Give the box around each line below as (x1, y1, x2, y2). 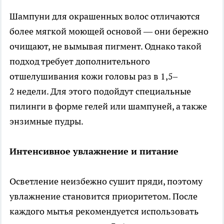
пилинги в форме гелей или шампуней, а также (9, 100, 207, 112)
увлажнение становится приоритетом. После (9, 190, 197, 202)
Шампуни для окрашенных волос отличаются (9, 10, 200, 22)
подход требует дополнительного (9, 55, 150, 67)
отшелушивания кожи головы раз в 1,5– (9, 70, 177, 82)
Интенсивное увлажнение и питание (9, 145, 178, 157)
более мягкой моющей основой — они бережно (9, 25, 208, 37)
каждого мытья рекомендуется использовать (9, 205, 198, 217)
